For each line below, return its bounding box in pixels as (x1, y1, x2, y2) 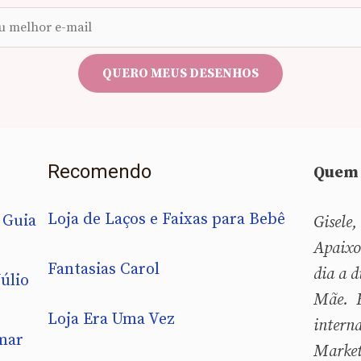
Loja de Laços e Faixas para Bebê (48, 209, 285, 230)
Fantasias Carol (48, 259, 160, 280)
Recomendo (48, 160, 151, 183)
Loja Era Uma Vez (48, 309, 175, 330)
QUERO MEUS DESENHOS (102, 64, 259, 81)
